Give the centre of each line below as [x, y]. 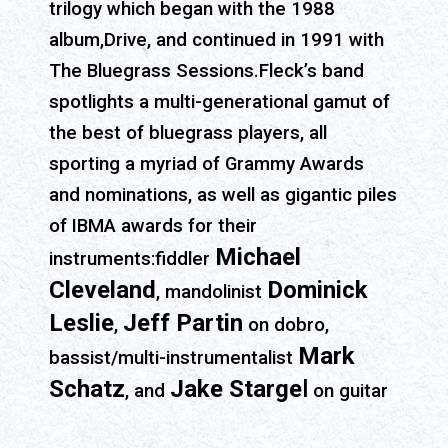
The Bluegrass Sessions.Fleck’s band [206, 71]
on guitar [348, 391]
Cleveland [102, 290]
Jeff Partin [183, 323]
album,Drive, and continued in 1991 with [216, 40]
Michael [258, 257]
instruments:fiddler [132, 259]
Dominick [317, 290]
